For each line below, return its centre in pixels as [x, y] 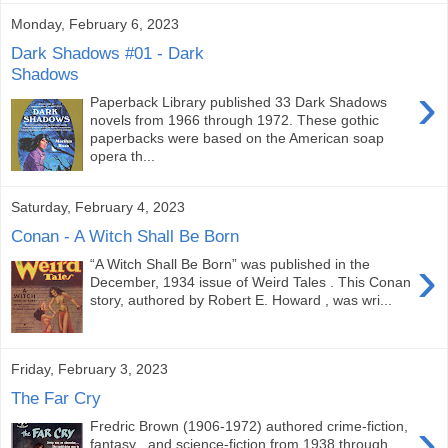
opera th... [123, 156]
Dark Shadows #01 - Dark [107, 52]
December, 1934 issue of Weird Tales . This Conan [251, 282]
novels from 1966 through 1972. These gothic [235, 120]
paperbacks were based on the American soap [237, 138]
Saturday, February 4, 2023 [98, 206]
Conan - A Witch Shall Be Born [125, 235]
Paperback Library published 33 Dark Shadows [239, 102]
